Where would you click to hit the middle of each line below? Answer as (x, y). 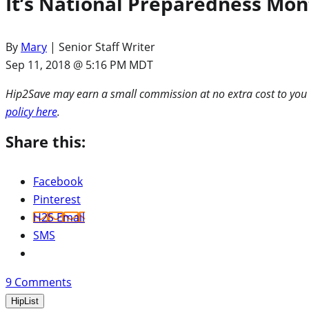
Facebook (58, 182)
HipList (25, 301)
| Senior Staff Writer (101, 47)
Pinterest (57, 200)
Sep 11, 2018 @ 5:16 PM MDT (79, 65)
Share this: (46, 142)
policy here (31, 112)
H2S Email (59, 218)
